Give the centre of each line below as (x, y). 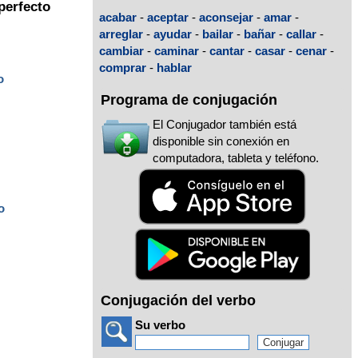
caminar (177, 50)
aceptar (168, 17)
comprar (123, 67)
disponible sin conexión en (221, 141)
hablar (174, 67)
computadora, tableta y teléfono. (236, 158)
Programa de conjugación (189, 100)
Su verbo (160, 325)
